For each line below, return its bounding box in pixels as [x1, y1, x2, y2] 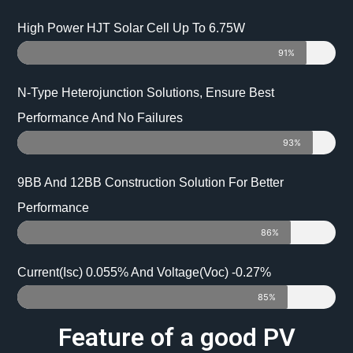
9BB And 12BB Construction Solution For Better [17, 175, 284, 189]
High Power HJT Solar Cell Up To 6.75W [17, 20, 246, 35]
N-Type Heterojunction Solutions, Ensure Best [17, 85, 275, 99]
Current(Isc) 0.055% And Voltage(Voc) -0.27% [17, 265, 272, 279]
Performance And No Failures [17, 110, 184, 124]
